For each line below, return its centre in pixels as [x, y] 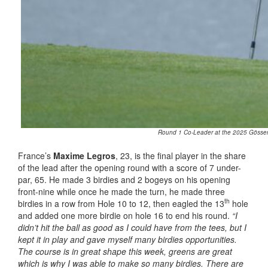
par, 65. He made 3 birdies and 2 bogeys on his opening [124, 179]
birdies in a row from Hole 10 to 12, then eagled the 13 [121, 203]
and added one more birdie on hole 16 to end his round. [125, 215]
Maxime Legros [84, 155]
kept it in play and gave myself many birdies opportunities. [127, 239]
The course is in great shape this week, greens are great [125, 251]
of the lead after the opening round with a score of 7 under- [130, 167]
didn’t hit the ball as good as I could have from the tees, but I [132, 227]
